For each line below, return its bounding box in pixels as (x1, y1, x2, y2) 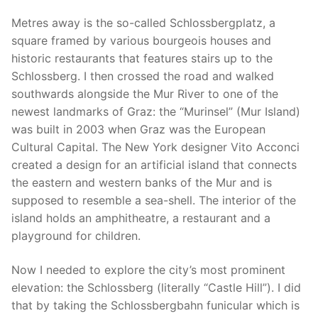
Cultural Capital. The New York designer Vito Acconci (11, 140, 300, 155)
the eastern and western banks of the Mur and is (11, 175, 272, 190)
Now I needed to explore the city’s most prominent (11, 262, 285, 277)
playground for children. (11, 229, 141, 243)
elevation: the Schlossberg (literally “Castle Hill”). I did (11, 280, 301, 295)
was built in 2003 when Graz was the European (11, 122, 265, 137)
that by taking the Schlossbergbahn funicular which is (11, 297, 300, 312)
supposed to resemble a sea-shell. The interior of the (11, 193, 296, 208)
